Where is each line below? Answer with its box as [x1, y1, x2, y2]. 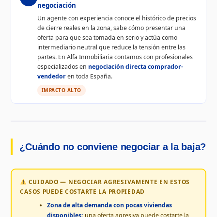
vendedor [37, 72, 66, 80]
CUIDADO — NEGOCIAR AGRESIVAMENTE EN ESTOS [26, 178, 190, 186]
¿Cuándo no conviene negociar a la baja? [19, 141, 206, 153]
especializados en [37, 62, 88, 71]
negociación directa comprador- [88, 62, 183, 71]
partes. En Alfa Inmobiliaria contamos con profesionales [37, 52, 193, 61]
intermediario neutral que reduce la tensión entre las [37, 43, 186, 51]
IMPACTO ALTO [41, 86, 81, 93]
